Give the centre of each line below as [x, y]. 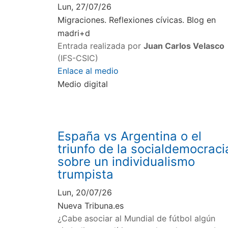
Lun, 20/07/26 [85, 193]
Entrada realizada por [101, 46]
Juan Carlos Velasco [184, 46]
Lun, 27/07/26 [85, 7]
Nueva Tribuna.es [91, 206]
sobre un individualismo [126, 162]
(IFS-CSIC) [78, 58]
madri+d [74, 33]
